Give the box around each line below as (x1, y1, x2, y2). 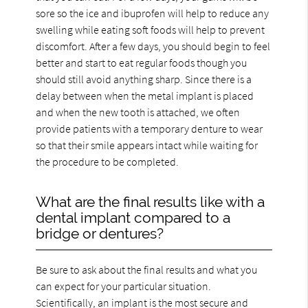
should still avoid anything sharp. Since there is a (36, 71, 252, 86)
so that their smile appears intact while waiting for (36, 137, 258, 152)
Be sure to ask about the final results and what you (36, 262, 258, 276)
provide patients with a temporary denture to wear (36, 121, 263, 135)
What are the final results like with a (36, 192, 265, 210)
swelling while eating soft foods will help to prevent (36, 22, 265, 36)
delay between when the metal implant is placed (36, 88, 254, 102)
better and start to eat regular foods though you (36, 55, 247, 69)
